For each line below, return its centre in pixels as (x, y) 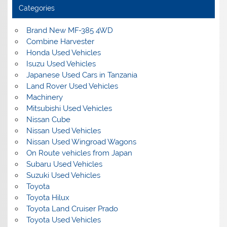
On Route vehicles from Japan (79, 153)
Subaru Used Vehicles (64, 164)
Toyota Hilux (48, 198)
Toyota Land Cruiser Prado (72, 209)
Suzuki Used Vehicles (63, 176)
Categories (36, 8)
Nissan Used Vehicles (63, 131)
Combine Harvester (60, 42)
